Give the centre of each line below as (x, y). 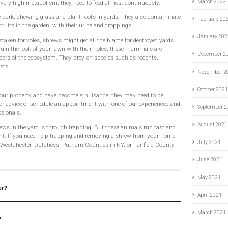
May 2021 (209, 178)
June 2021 (210, 160)
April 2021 (210, 195)
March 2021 (212, 213)
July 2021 (209, 142)
